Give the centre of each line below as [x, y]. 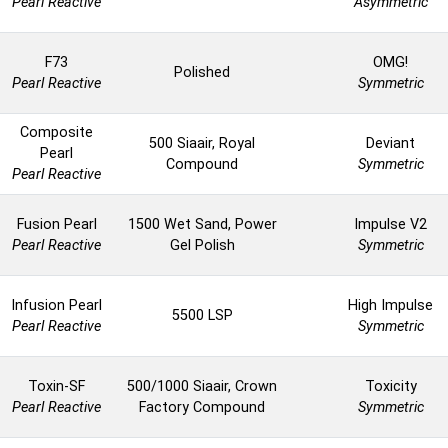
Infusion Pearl [56, 306]
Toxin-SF [56, 387]
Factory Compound [202, 408]
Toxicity [390, 387]
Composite [56, 133]
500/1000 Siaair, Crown [202, 387]
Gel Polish [202, 246]
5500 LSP [202, 316]
